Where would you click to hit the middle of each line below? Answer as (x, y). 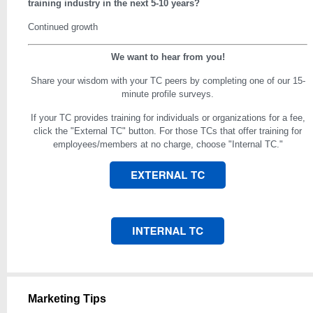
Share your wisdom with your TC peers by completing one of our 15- (168, 81)
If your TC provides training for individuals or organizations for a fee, (168, 118)
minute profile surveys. (168, 94)
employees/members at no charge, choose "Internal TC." (168, 144)
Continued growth (63, 27)
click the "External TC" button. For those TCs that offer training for (168, 131)
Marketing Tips (67, 299)
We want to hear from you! (168, 57)
